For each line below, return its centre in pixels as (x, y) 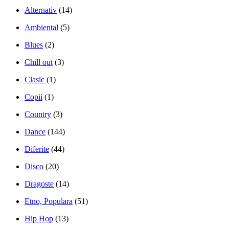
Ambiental (41, 27)
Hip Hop (39, 218)
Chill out (39, 62)
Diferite (37, 149)
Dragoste (39, 184)
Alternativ (41, 10)
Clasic (35, 79)
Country (38, 114)
